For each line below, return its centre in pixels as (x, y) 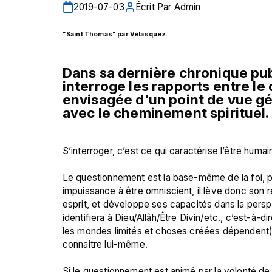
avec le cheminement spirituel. (166, 113)
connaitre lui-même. (105, 245)
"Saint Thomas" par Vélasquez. (116, 34)
